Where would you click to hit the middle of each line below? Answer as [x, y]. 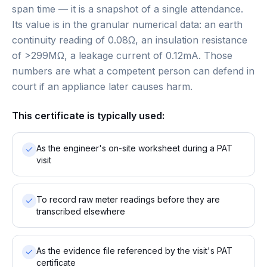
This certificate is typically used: [88, 116]
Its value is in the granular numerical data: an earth [127, 24]
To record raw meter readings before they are [128, 199]
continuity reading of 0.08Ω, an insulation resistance [130, 40]
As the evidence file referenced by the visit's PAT [134, 251]
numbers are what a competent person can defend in [133, 71]
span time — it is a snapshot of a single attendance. [128, 9]
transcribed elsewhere [81, 211]
